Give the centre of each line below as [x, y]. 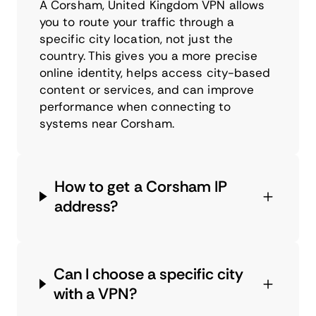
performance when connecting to [135, 106]
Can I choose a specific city [148, 274]
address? [87, 206]
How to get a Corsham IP [141, 186]
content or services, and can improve [147, 89]
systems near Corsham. [107, 123]
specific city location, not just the [136, 38]
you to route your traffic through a [137, 22]
